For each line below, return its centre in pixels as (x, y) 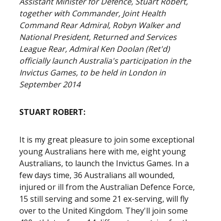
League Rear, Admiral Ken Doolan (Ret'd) (94, 49)
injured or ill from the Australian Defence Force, (107, 187)
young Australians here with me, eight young (103, 151)
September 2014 (50, 84)
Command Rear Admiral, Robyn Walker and (100, 25)
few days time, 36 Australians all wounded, (97, 175)
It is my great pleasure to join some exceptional (107, 140)
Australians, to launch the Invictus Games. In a (104, 163)
